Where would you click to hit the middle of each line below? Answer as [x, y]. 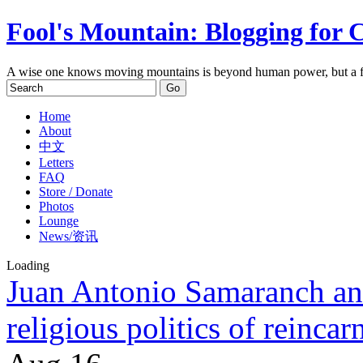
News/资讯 [68, 236]
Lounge [59, 220]
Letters [56, 162]
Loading [28, 265]
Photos [56, 206]
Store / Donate [76, 191]
